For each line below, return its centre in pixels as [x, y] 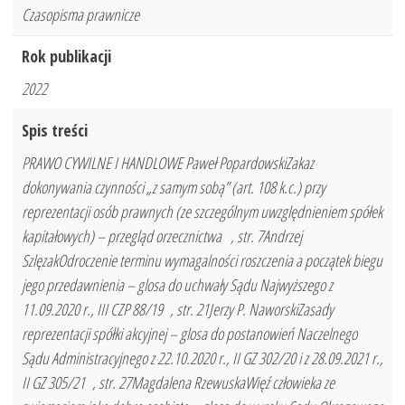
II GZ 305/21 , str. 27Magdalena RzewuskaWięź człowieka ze [178, 383]
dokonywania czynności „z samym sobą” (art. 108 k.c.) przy [174, 188]
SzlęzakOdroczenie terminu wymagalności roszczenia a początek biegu [202, 261]
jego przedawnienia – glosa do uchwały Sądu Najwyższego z [177, 285]
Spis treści [55, 131]
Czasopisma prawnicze [80, 15]
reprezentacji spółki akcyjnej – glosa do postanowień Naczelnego [189, 334]
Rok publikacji [66, 57]
